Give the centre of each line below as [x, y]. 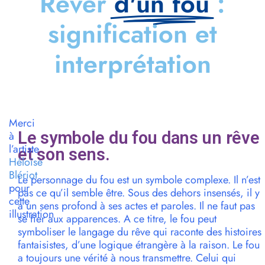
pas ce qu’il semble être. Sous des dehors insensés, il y [139, 193]
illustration [31, 214]
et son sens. [64, 155]
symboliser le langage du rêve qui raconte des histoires [140, 232]
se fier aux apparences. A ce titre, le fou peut [117, 219]
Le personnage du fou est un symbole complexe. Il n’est [139, 180]
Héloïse [26, 162]
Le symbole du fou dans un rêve [139, 138]
